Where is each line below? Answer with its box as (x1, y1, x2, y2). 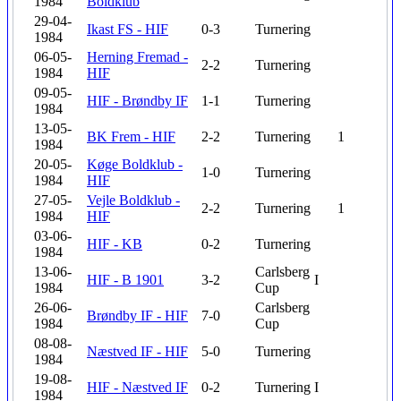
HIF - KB (87, 236, 142, 252)
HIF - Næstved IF (87, 380, 188, 395)
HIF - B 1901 (87, 272, 164, 287)
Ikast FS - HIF (87, 21, 168, 37)
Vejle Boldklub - (87, 192, 180, 208)
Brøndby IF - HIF (87, 308, 188, 323)
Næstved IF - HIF (87, 344, 188, 359)
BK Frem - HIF (87, 129, 175, 144)
